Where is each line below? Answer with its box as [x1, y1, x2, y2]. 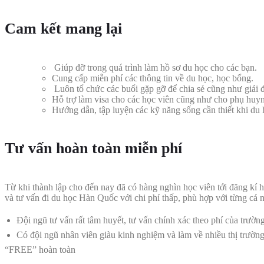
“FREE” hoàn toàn [5, 244, 75, 255]
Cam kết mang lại [5, 20, 122, 38]
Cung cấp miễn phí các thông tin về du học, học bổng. [52, 72, 253, 83]
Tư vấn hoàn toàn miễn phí [5, 140, 182, 157]
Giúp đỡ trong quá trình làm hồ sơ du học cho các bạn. [52, 62, 257, 72]
